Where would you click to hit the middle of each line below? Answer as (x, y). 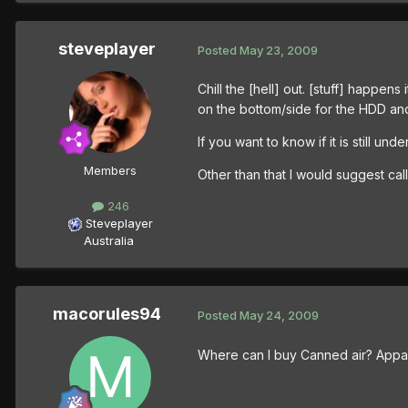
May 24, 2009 (279, 315)
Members (110, 171)
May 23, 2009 (279, 50)
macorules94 (107, 314)
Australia (108, 241)
